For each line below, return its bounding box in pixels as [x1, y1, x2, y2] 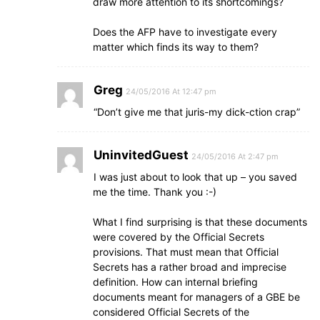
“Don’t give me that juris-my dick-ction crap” [94, 105, 300, 118]
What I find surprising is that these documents [93, 215, 307, 228]
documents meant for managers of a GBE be [93, 290, 300, 303]
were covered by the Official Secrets [93, 230, 264, 243]
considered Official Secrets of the [93, 305, 249, 318]
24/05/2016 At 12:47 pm [126, 86, 216, 96]
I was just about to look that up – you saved [94, 170, 297, 183]
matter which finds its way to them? [93, 40, 259, 53]
